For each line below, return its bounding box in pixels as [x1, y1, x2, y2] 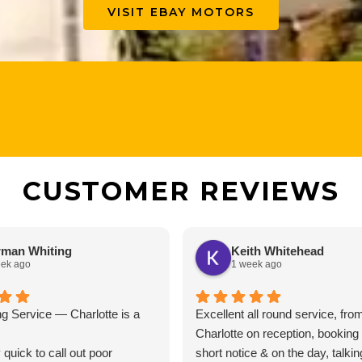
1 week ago [231, 259, 282, 271]
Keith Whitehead [231, 244, 324, 259]
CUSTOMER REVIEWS [22, 175, 340, 207]
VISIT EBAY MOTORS [107, 4, 255, 19]
